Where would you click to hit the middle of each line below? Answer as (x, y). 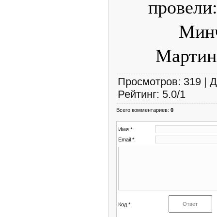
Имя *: (126, 129)
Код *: (125, 204)
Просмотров (148, 81)
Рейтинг (137, 94)
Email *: (127, 139)
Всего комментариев (142, 110)
